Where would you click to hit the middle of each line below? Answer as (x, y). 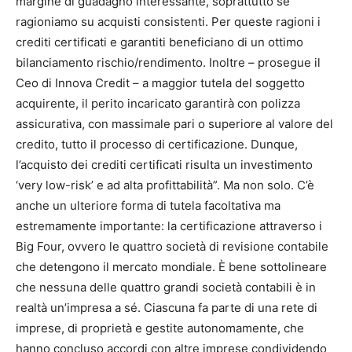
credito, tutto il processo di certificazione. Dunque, (157, 144)
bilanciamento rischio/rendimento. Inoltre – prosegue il (168, 62)
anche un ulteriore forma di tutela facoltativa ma (148, 205)
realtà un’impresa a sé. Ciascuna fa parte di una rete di (167, 307)
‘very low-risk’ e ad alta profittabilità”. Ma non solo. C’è (165, 185)
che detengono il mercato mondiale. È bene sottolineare (171, 266)
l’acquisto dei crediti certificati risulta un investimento (164, 164)
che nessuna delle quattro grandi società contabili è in (166, 287)
